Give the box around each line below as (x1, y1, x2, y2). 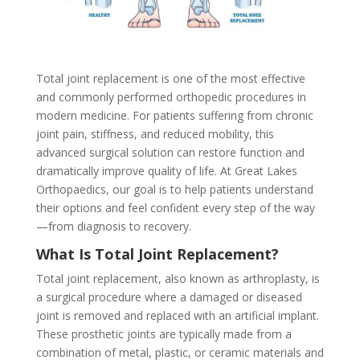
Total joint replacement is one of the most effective (35, 70, 305, 86)
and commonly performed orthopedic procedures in (35, 88, 306, 104)
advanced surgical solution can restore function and (35, 144, 305, 160)
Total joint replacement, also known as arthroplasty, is (35, 270, 320, 286)
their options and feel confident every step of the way (35, 199, 315, 215)
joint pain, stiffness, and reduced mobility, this (35, 125, 274, 141)
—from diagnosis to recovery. (35, 218, 191, 234)
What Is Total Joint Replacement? (35, 243, 279, 264)
